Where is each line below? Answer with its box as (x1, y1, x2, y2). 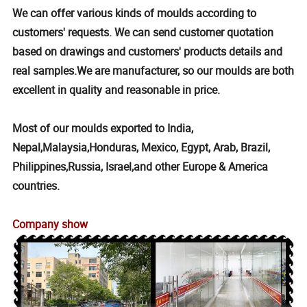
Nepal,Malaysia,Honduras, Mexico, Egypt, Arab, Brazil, (12, 140, 271, 156)
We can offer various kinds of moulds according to (12, 5, 257, 21)
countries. (12, 178, 60, 194)
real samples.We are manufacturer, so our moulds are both (12, 63, 295, 79)
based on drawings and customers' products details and (12, 44, 283, 60)
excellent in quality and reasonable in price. (12, 82, 221, 98)
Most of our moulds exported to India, (12, 121, 194, 136)
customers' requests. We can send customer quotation (12, 25, 274, 40)
